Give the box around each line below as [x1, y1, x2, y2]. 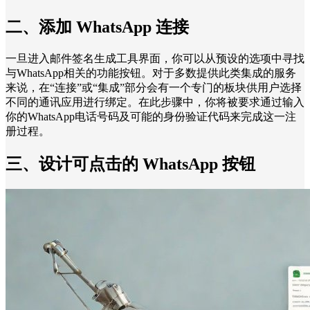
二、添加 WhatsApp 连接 [6, 18, 189, 37]
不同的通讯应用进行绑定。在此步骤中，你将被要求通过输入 [6, 96, 304, 109]
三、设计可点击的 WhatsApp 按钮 [6, 155, 255, 174]
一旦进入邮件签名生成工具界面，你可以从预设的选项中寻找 [6, 53, 304, 65]
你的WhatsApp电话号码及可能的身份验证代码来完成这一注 [6, 111, 296, 123]
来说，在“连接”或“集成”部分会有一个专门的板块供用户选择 [6, 82, 302, 94]
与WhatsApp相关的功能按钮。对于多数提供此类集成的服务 [6, 67, 296, 80]
